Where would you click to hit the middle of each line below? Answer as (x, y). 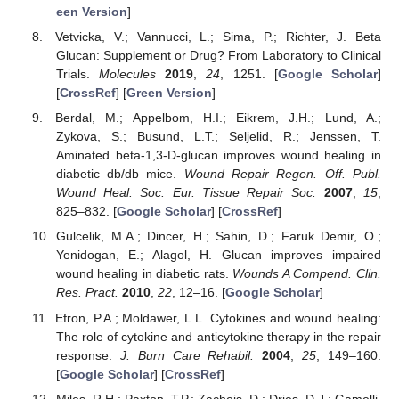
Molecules (128, 74)
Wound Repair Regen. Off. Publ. (283, 174)
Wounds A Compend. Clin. (307, 274)
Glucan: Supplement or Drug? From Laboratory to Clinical (218, 56)
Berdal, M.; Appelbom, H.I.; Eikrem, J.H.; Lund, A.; (218, 118)
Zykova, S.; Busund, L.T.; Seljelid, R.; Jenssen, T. (218, 137)
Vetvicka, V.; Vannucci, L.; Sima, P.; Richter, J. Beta (218, 37)
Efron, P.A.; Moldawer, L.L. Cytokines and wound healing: (218, 318)
